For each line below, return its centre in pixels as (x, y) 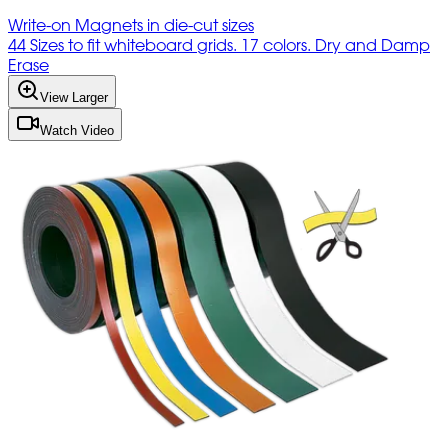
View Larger (74, 97)
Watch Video (77, 130)
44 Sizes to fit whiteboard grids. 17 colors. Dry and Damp (219, 44)
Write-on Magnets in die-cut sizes (131, 24)
